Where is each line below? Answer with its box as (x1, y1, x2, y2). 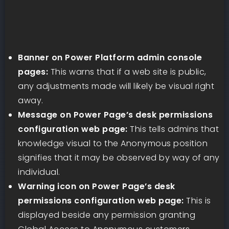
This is (184, 194, 211, 207)
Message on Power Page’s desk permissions (18, 108, 213, 121)
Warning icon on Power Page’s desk (18, 180, 175, 192)
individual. (18, 166, 60, 178)
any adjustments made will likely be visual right (18, 80, 214, 92)
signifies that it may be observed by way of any (18, 151, 220, 164)
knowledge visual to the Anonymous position (18, 137, 208, 149)
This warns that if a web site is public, (48, 65, 207, 78)
